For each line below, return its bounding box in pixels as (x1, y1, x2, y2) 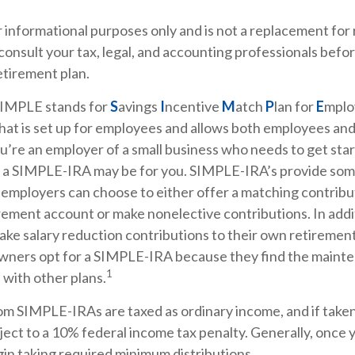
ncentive (165, 97, 222, 115)
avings (118, 97, 160, 115)
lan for (274, 97, 316, 115)
